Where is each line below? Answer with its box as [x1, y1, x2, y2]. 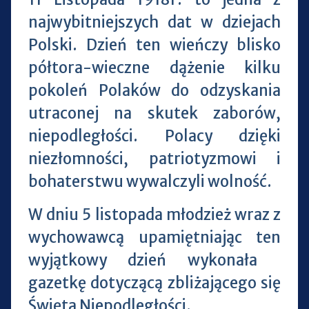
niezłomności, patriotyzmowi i [28, 148, 281, 168]
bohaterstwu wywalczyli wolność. [28, 171, 272, 191]
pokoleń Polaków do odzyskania [28, 80, 281, 100]
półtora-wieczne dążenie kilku [28, 57, 281, 77]
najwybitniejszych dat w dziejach [28, 12, 281, 32]
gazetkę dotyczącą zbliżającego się [28, 272, 281, 292]
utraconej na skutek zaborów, [28, 103, 281, 123]
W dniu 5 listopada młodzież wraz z [28, 204, 281, 224]
